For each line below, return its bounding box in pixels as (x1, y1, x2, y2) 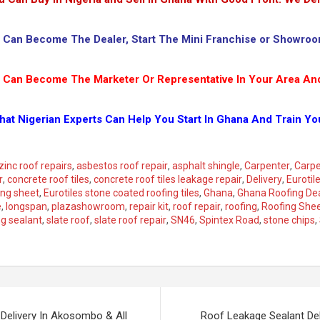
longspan (6, 200, 48, 212)
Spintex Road (199, 214, 260, 226)
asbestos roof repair (76, 159, 169, 171)
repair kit (129, 200, 169, 212)
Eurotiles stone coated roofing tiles (44, 186, 200, 199)
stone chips (264, 214, 316, 226)
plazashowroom (51, 200, 126, 212)
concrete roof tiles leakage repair (94, 173, 243, 185)
